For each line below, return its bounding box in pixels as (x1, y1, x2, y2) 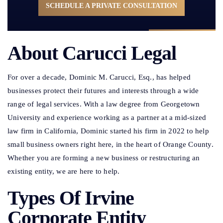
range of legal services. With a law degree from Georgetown (7, 100, 200, 109)
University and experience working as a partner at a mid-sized (7, 113, 207, 122)
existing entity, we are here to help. (7, 167, 120, 176)
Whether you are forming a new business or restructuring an (7, 154, 200, 162)
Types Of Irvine (7, 187, 134, 210)
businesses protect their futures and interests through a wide (7, 87, 199, 95)
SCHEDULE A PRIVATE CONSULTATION (46, 2, 177, 10)
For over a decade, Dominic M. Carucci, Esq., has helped (7, 73, 191, 82)
